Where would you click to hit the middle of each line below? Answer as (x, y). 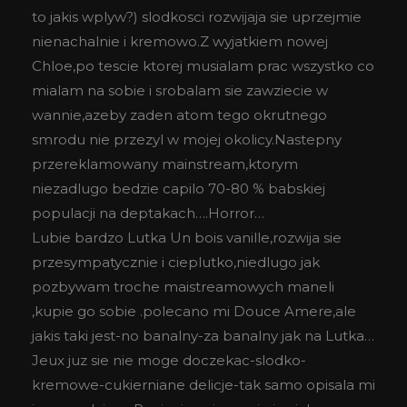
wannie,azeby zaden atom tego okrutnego (179, 115)
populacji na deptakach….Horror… (148, 213)
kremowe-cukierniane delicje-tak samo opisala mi (203, 385)
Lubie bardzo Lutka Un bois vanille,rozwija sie (187, 238)
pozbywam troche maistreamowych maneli (183, 287)
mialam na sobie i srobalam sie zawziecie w (180, 91)
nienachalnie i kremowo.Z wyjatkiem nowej (180, 42)
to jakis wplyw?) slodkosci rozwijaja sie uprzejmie (197, 17)
